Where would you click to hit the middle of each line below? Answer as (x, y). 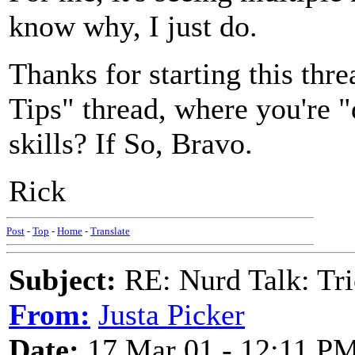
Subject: (63, 280)
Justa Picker (172, 315)
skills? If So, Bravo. (131, 143)
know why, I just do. (133, 26)
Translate (110, 231)
